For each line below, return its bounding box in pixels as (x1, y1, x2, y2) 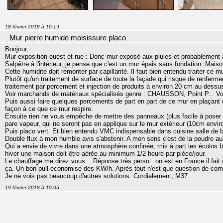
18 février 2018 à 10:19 (5, 24, 59, 30)
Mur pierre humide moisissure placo (9, 34, 126, 42)
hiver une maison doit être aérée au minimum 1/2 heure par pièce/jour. (5, 150, 206, 158)
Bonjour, (5, 45, 28, 53)
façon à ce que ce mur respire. (5, 105, 93, 113)
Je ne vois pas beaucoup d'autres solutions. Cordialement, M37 (5, 172, 188, 180)
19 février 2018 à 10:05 (5, 185, 59, 191)
